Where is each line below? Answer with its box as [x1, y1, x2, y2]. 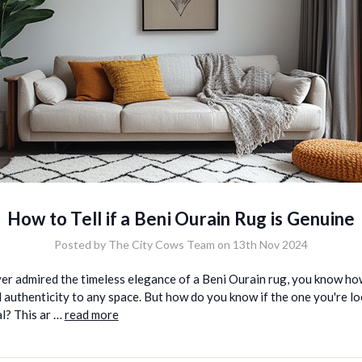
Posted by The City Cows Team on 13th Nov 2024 [54, 237, 308, 251]
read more [64, 306, 119, 322]
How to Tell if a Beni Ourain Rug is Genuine [6, 207, 356, 229]
